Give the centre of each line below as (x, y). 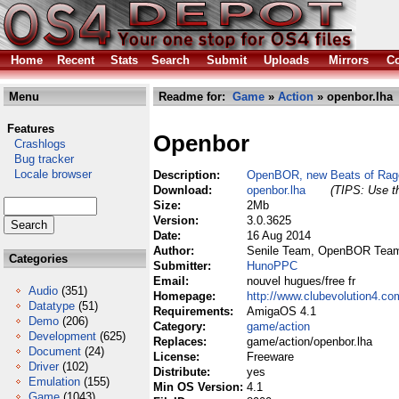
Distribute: (183, 372)
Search (171, 60)
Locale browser (48, 174)
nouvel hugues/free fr (301, 281)
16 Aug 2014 (279, 236)
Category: (181, 326)
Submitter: (184, 266)
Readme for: (194, 97)
